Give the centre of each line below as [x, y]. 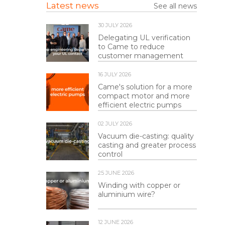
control [110, 154]
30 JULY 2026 [115, 25]
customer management [141, 56]
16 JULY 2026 [115, 75]
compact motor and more [144, 96]
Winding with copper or [139, 186]
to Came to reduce [131, 47]
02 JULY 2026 [115, 124]
